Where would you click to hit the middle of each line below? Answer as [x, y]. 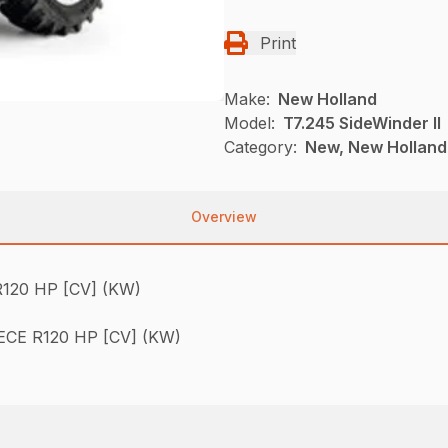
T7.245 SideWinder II [362, 122]
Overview [224, 216]
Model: [249, 122]
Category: [260, 146]
